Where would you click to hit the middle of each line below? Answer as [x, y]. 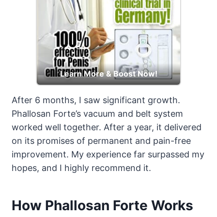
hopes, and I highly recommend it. [81, 168]
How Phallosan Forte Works [102, 205]
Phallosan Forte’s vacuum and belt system [97, 113]
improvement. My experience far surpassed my [108, 154]
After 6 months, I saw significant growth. [96, 100]
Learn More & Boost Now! [108, 73]
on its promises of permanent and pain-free [101, 140]
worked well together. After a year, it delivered [107, 127]
